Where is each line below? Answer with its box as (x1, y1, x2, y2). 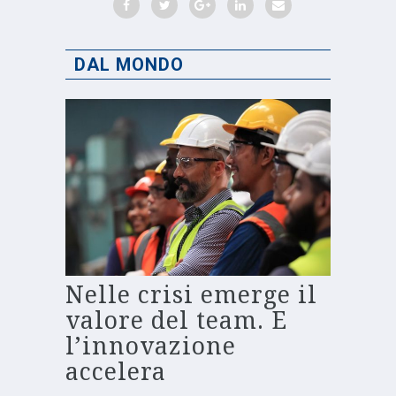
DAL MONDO (74, 54, 184, 76)
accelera (65, 358, 166, 386)
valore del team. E (65, 307, 287, 335)
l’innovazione (65, 332, 236, 361)
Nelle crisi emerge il (65, 281, 317, 309)
